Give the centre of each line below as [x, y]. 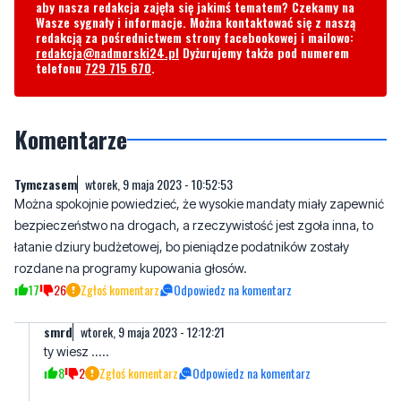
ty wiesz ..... [77, 351]
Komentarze [71, 139]
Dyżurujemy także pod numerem [264, 52]
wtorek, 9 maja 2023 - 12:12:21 [153, 331]
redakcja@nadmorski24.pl [107, 52]
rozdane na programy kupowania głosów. [131, 268]
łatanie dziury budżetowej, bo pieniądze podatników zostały [182, 246]
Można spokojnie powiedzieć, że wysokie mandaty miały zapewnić [199, 203]
